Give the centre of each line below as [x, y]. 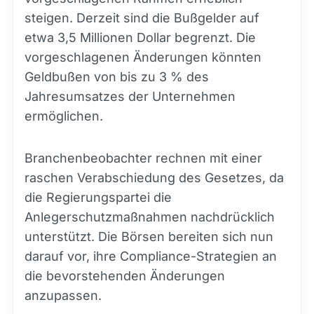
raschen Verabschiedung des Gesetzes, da [154, 178]
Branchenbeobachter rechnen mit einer [143, 158]
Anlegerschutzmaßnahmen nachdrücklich [150, 217]
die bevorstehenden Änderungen [125, 276]
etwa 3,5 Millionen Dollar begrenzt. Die [140, 37]
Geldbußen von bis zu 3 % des [117, 77]
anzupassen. [63, 295]
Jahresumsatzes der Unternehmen [130, 96]
